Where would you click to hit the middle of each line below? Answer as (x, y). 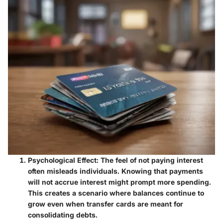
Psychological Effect (62, 160)
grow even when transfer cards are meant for (106, 204)
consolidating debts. (63, 215)
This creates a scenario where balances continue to (116, 193)
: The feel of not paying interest (150, 160)
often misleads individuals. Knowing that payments (115, 171)
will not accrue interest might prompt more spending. (119, 182)
